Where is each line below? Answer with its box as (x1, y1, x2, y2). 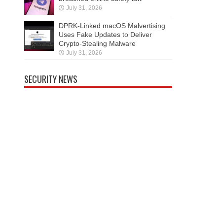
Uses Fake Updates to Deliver (59, 31, 152, 39)
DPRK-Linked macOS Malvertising (59, 22, 165, 30)
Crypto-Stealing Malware (59, 39, 136, 48)
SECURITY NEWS (24, 73, 77, 86)
